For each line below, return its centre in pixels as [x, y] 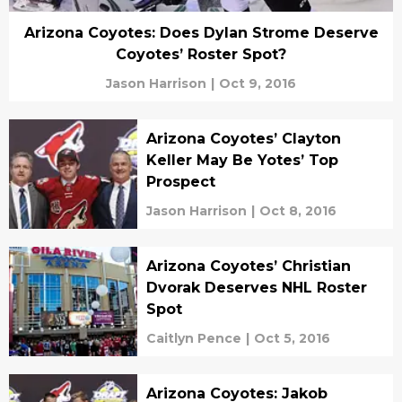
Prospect [180, 182]
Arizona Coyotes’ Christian [248, 266]
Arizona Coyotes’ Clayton [243, 139]
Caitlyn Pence [193, 338]
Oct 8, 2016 [297, 211]
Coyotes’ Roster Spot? [201, 54]
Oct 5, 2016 [292, 338]
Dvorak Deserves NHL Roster [256, 288]
